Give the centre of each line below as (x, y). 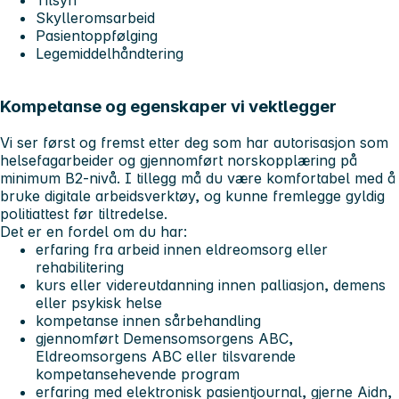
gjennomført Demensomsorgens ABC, (164, 339)
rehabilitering (80, 268)
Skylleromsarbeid (95, 17)
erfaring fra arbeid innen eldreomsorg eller (182, 250)
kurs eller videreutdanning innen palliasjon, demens (211, 285)
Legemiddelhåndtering (110, 53)
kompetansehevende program (138, 375)
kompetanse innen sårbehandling (148, 321)
